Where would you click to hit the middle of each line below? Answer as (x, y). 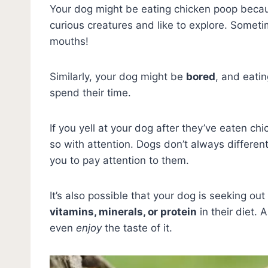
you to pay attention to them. (119, 160)
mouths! (69, 41)
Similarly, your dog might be (118, 76)
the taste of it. (137, 228)
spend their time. (90, 92)
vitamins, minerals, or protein (123, 211)
